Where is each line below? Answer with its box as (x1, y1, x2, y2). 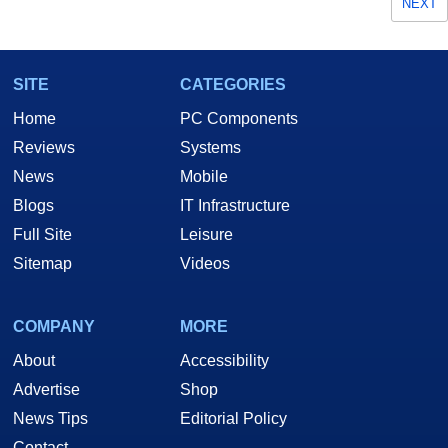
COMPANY (13, 318, 95, 335)
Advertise (13, 381, 80, 398)
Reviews (13, 139, 75, 156)
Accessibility (180, 352, 269, 369)
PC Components (180, 110, 298, 127)
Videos (180, 255, 230, 272)
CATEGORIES (180, 76, 286, 93)
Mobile (180, 168, 228, 185)
